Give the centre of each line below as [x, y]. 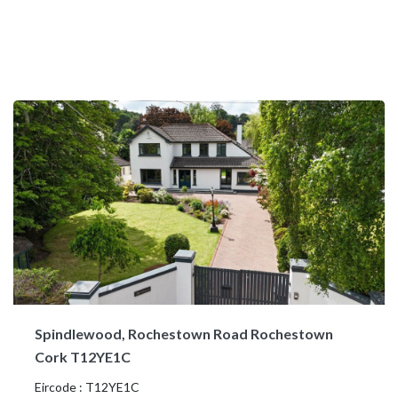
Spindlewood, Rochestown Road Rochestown [184, 333]
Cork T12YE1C [83, 356]
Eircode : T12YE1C [87, 386]
